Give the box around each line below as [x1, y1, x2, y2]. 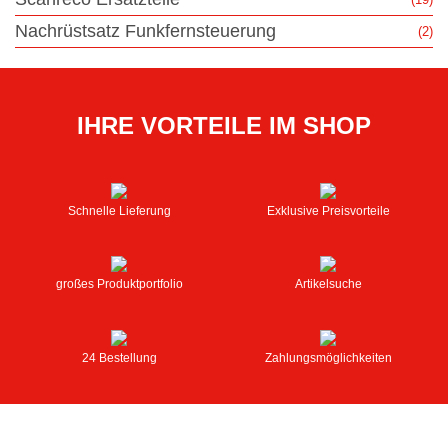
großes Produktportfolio [55, 277, 183, 292]
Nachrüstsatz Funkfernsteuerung [15, 20, 276, 41]
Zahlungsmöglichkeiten [264, 350, 392, 365]
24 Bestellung [81, 350, 157, 365]
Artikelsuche [294, 277, 362, 292]
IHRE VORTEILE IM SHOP [77, 111, 371, 139]
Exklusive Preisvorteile [266, 204, 390, 219]
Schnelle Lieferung [67, 204, 171, 219]
